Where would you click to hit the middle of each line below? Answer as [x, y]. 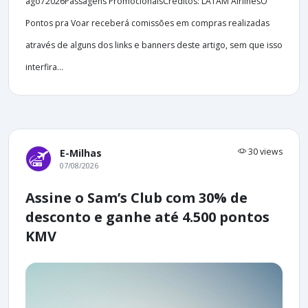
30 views [264, 151]
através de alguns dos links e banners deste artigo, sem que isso [154, 45]
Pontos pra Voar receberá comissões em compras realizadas [147, 23]
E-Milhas [81, 153]
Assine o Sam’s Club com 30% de [136, 197]
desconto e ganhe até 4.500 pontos [147, 217]
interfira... [44, 67]
